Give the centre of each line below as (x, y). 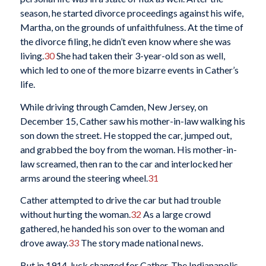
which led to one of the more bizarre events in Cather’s (129, 70)
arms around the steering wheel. (84, 178)
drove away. (44, 243)
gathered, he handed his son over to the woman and (122, 229)
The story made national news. (141, 243)
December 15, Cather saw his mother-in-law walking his (132, 121)
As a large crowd (176, 214)
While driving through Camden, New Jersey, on (114, 106)
